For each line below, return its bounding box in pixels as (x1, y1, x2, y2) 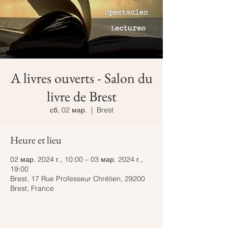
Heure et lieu (10, 133, 62, 147)
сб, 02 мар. (49, 105, 87, 115)
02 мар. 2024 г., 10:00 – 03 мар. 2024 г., (10, 155, 143, 164)
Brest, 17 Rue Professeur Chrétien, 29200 (10, 174, 145, 183)
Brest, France (10, 184, 54, 193)
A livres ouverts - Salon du (10, 69, 153, 87)
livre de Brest (46, 87, 117, 105)
